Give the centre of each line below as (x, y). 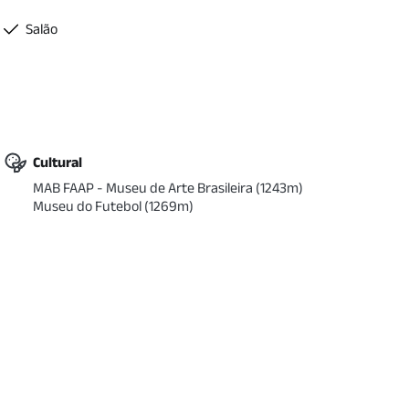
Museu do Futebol (87, 206)
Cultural (57, 162)
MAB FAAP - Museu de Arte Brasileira (142, 188)
